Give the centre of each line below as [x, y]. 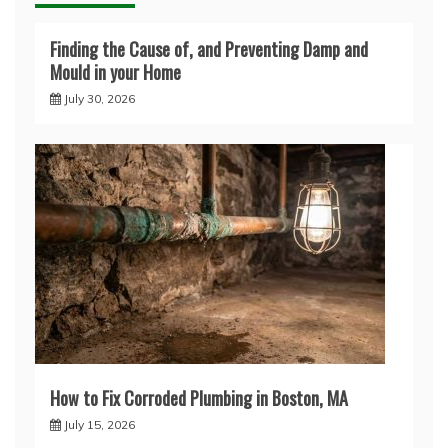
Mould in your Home [115, 72]
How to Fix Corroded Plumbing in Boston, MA [199, 398]
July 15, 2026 [99, 425]
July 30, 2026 [99, 99]
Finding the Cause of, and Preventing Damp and [209, 49]
